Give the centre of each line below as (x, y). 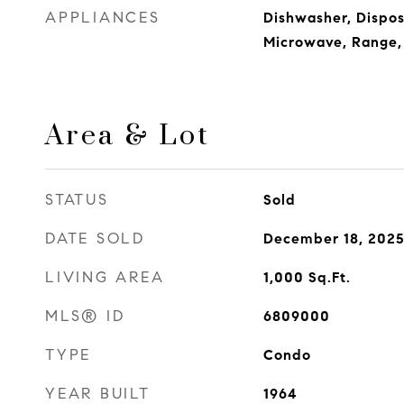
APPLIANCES (103, 18)
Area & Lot (128, 136)
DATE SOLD (95, 239)
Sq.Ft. (329, 277)
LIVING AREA (105, 277)
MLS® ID (85, 316)
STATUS (77, 200)
